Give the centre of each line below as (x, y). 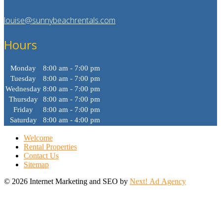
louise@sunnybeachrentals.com (60, 20)
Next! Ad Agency (158, 182)
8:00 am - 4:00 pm (72, 120)
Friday (23, 110)
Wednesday (23, 89)
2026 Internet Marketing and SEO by (71, 182)
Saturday (23, 120)
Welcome (38, 138)
